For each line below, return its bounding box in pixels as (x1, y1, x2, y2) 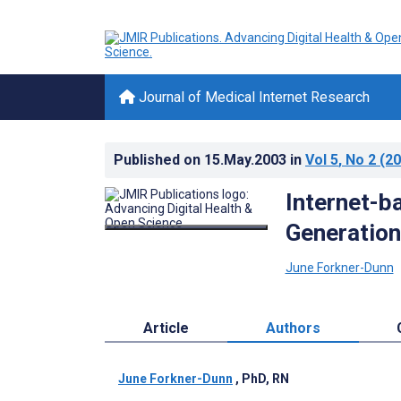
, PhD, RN (235, 371, 289, 386)
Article (142, 319, 189, 337)
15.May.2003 (204, 151, 290, 168)
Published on (114, 151, 204, 168)
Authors (265, 319, 320, 337)
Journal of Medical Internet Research (135, 89, 370, 106)
